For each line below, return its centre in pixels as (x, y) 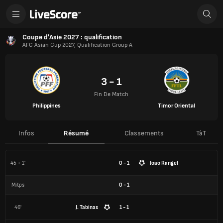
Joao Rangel (164, 163)
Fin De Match (111, 94)
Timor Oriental (177, 106)
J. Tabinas (87, 207)
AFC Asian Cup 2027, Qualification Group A (77, 45)
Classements (144, 133)
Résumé (76, 133)
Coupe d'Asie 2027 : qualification (72, 37)
